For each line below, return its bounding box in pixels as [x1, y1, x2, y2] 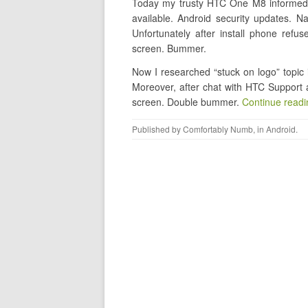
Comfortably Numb [183, 123, 253, 135]
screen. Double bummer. [132, 95, 242, 109]
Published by [132, 123, 183, 135]
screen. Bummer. [132, 41, 206, 55]
